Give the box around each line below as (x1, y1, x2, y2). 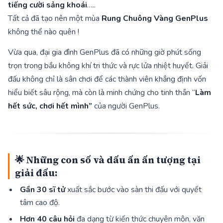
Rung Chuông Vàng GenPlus (102, 13, 208, 24)
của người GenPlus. (92, 100, 160, 111)
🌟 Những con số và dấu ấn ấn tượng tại (15, 153, 201, 166)
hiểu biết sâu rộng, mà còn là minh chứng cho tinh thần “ (8, 87, 195, 98)
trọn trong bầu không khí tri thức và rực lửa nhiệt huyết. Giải (8, 60, 208, 71)
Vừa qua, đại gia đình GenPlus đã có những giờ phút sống (8, 46, 201, 58)
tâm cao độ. (20, 197, 60, 209)
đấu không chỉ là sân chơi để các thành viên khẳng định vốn (8, 73, 206, 85)
